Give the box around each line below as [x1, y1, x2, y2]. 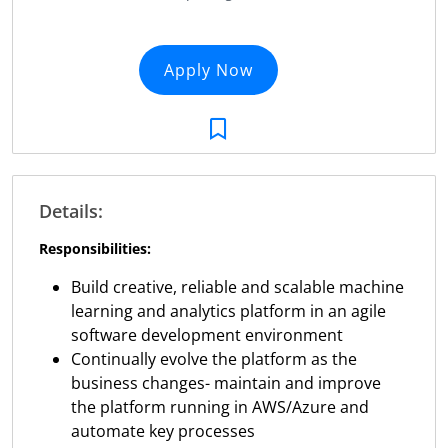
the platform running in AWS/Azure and [70, 396, 369, 419]
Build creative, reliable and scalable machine [70, 276, 404, 299]
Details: [38, 199, 103, 224]
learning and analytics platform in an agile [70, 300, 386, 323]
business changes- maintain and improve [70, 372, 381, 395]
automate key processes [70, 420, 255, 443]
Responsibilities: [38, 239, 151, 259]
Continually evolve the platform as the [70, 348, 357, 371]
